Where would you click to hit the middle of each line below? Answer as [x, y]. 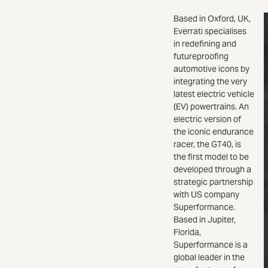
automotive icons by [211, 68]
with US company [206, 194]
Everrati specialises [210, 31]
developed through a [212, 169]
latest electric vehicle [214, 94]
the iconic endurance [214, 131]
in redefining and [205, 43]
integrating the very [210, 81]
